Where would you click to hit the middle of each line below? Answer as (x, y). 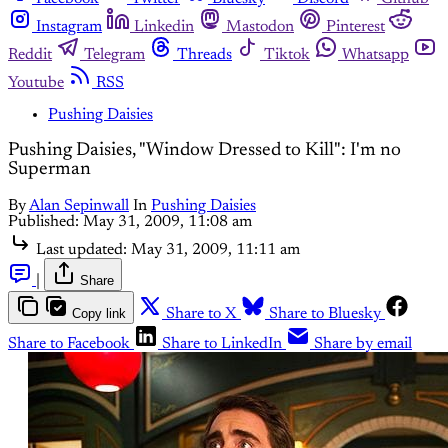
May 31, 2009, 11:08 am (167, 222)
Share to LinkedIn (222, 344)
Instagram (69, 26)
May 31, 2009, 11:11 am (215, 250)
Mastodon (260, 26)
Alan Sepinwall (79, 206)
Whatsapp (375, 54)
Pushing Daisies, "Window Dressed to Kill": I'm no (204, 151)
